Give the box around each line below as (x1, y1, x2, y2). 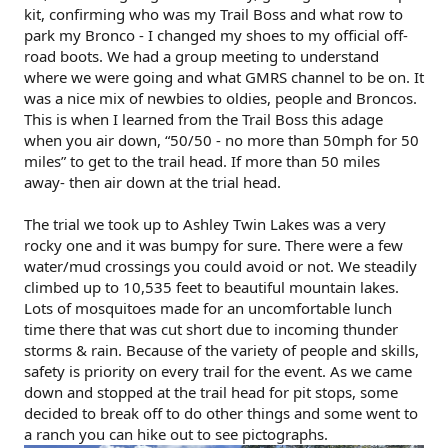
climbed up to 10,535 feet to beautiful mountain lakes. (24, 276, 399, 297)
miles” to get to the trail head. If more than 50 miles (24, 150, 380, 171)
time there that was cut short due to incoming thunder (24, 318, 398, 339)
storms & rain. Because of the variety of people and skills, (24, 339, 419, 360)
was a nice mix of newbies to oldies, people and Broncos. (24, 87, 417, 108)
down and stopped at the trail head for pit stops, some (24, 381, 398, 402)
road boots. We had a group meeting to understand (24, 45, 379, 66)
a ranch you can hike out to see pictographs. (24, 423, 328, 444)
